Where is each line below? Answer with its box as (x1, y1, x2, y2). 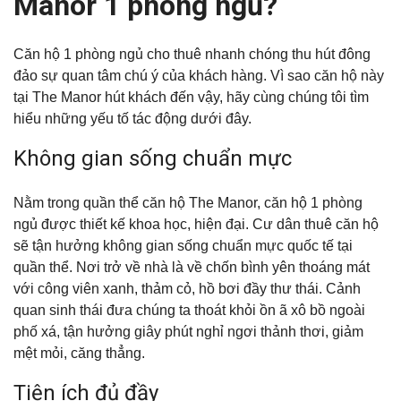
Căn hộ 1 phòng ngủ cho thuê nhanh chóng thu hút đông (13, 46, 371, 62)
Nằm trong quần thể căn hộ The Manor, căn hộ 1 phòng (13, 194, 363, 210)
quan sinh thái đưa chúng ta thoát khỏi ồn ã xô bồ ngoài (13, 302, 365, 318)
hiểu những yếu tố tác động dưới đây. (13, 110, 252, 126)
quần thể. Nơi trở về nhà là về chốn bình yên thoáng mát (13, 259, 370, 275)
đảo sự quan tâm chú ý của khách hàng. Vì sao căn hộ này (13, 67, 384, 83)
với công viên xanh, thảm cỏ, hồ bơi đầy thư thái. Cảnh (13, 280, 361, 296)
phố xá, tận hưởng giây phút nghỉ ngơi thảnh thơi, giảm (13, 323, 363, 339)
